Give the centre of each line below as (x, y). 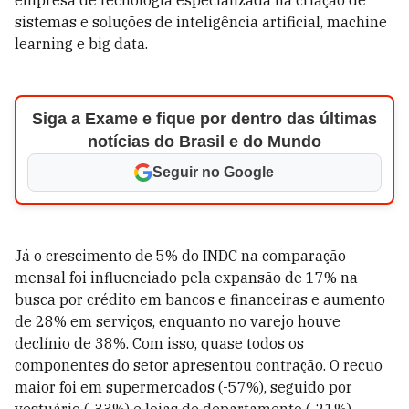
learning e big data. (81, 44)
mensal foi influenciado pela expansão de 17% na (186, 278)
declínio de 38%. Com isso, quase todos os (159, 343)
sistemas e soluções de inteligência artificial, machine (201, 22)
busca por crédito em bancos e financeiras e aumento (200, 299)
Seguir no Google (214, 172)
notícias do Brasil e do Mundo (204, 142)
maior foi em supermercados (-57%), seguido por (184, 387)
